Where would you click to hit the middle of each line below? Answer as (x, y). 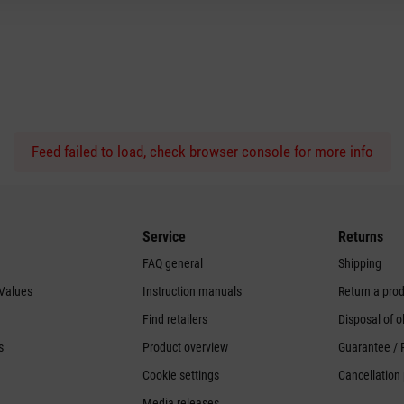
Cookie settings (181, 376)
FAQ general (173, 264)
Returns (361, 237)
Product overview (186, 348)
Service (165, 237)
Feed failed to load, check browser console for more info (202, 152)
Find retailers (175, 320)
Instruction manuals (193, 292)
